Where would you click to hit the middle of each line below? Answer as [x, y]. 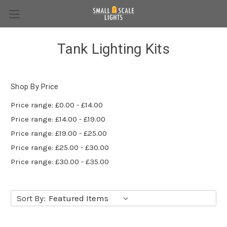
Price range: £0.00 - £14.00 [57, 105]
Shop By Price [35, 87]
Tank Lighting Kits [113, 49]
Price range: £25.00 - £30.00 [60, 147]
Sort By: [31, 198]
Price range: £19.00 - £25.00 [59, 133]
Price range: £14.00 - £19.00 [58, 119]
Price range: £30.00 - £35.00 [60, 161]
